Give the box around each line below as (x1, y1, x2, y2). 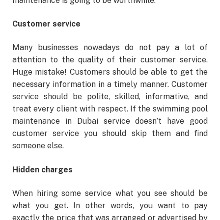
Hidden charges (12, 165, 73, 174)
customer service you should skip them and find (12, 129, 208, 138)
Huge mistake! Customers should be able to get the (12, 67, 208, 77)
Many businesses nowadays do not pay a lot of (12, 43, 208, 53)
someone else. (12, 141, 64, 151)
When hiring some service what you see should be (12, 188, 208, 198)
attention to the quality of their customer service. (12, 55, 208, 65)
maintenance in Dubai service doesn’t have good (12, 116, 208, 126)
